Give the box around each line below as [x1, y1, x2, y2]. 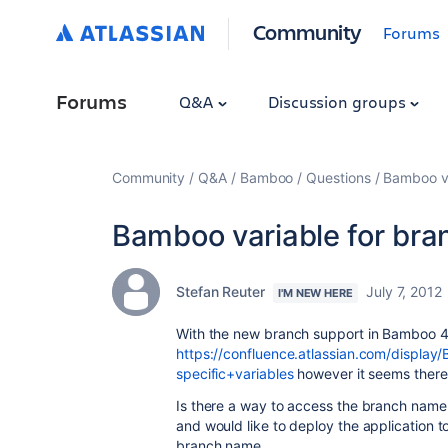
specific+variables [176, 365, 294, 382]
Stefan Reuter [176, 283, 265, 300]
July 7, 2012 [365, 283, 442, 300]
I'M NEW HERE [277, 286, 353, 300]
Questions [306, 169, 371, 186]
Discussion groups [267, 91, 410, 112]
